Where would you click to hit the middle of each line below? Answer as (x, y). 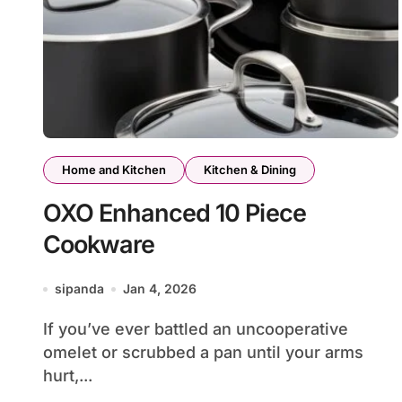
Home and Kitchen (114, 170)
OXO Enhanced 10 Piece (175, 213)
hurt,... (68, 376)
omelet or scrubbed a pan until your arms (203, 352)
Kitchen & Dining (250, 170)
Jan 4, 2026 (160, 288)
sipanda (79, 288)
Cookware (102, 245)
